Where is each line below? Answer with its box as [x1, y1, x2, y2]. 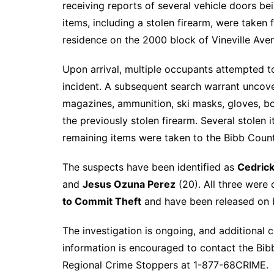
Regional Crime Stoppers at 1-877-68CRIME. [62, 259, 268, 271]
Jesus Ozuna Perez [83, 178, 176, 190]
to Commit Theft [62, 195, 141, 207]
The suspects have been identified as [62, 161, 237, 173]
